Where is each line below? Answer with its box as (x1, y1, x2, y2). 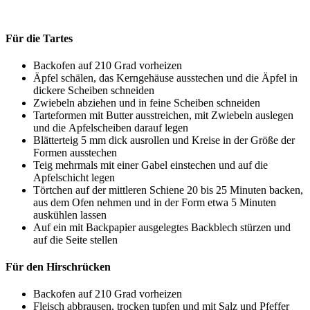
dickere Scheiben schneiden (33, 84, 154, 96)
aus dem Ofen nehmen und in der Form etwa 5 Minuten (33, 196, 276, 208)
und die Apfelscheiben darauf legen (33, 121, 188, 134)
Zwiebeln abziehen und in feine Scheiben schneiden (33, 96, 260, 109)
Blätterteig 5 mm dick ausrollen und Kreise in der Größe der (33, 134, 295, 146)
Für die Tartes (6, 32, 73, 44)
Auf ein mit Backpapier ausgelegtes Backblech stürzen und (33, 221, 291, 233)
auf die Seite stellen (33, 233, 118, 246)
